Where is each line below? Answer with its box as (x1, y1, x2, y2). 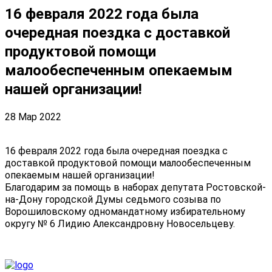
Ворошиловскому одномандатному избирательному (5, 205, 245, 217)
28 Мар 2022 (5, 110, 61, 123)
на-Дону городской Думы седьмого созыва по (5, 193, 221, 205)
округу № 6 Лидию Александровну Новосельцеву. (5, 217, 235, 229)
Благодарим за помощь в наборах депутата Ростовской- (5, 181, 266, 193)
